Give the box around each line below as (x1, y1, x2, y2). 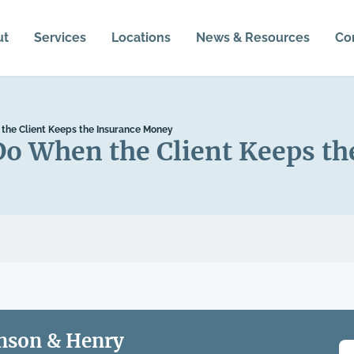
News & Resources (195, 30, 310, 45)
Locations (111, 30, 171, 45)
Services (33, 30, 86, 45)
